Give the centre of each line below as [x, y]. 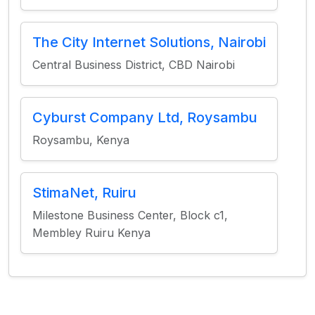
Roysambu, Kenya [81, 140]
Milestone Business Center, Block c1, [130, 215]
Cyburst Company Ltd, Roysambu [145, 117]
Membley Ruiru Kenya [91, 233]
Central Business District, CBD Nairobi [134, 65]
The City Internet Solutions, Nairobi [149, 42]
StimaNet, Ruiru [84, 193]
